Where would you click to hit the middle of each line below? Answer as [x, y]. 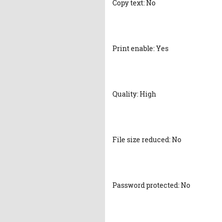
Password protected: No [151, 185]
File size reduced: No [147, 139]
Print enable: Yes [140, 48]
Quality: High [134, 94]
